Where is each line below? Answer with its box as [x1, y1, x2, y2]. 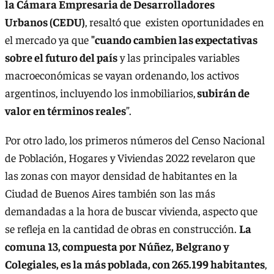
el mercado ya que [5, 32, 91, 47]
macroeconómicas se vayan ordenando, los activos [5, 68, 239, 83]
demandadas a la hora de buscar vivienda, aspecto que [5, 203, 257, 218]
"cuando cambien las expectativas [91, 32, 257, 47]
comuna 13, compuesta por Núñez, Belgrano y [5, 239, 229, 253]
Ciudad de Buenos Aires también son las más [5, 185, 215, 200]
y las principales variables [117, 50, 240, 65]
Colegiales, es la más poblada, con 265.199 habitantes [5, 256, 265, 271]
